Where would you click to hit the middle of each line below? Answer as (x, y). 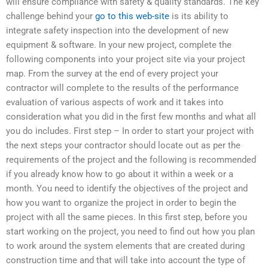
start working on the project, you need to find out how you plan (130, 232)
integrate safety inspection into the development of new (117, 31)
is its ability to (199, 16)
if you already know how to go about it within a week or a (120, 174)
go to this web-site (132, 16)
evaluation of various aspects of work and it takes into (115, 103)
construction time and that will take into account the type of (126, 261)
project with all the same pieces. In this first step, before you (127, 217)
